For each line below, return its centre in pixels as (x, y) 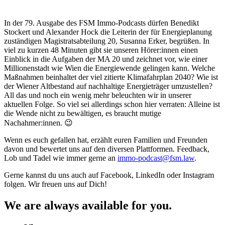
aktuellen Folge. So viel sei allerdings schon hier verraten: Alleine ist (112, 104)
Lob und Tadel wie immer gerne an (61, 158)
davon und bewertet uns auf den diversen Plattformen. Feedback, (107, 149)
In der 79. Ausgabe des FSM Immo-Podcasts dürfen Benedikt (101, 23)
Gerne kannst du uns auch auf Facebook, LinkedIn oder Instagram (109, 175)
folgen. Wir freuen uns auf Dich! (55, 184)
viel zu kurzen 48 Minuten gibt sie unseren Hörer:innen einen (101, 50)
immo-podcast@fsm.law (156, 158)
